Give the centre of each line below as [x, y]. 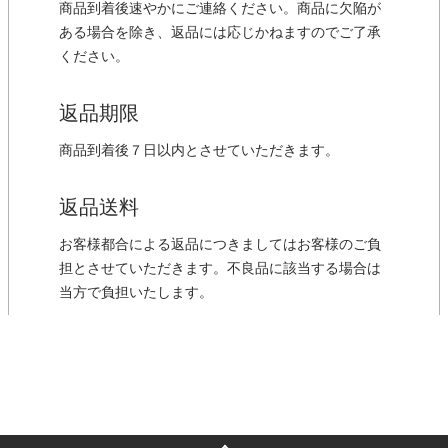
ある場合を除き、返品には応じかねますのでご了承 [220, 33]
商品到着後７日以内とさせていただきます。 [199, 151]
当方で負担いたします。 [136, 293]
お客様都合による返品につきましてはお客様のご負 [220, 245]
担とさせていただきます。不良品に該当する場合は [220, 269]
